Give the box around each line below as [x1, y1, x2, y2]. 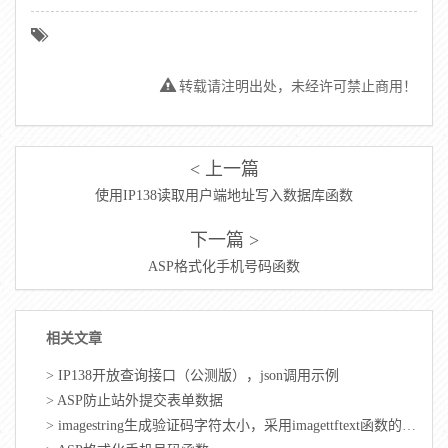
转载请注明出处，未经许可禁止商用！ [175, 79, 417, 94]
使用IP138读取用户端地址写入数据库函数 [95, 188, 353, 203]
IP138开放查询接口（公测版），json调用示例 [58, 368, 339, 383]
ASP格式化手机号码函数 [148, 259, 300, 274]
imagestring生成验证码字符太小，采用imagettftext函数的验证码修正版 [58, 418, 402, 433]
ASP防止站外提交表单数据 [57, 393, 223, 408]
